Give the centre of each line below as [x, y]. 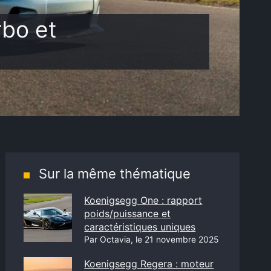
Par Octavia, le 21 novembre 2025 [152, 239]
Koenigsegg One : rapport [143, 200]
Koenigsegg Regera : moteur [149, 264]
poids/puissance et [128, 214]
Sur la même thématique [115, 174]
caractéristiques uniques [140, 227]
